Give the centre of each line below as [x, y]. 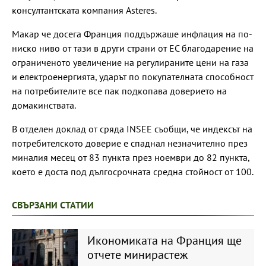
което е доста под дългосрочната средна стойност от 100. [133, 171]
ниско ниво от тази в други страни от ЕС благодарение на [133, 48]
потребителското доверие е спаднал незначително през [130, 143]
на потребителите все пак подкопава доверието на [119, 91]
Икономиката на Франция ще [164, 240]
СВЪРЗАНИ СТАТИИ [53, 205]
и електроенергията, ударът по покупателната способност [133, 76]
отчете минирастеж [137, 254]
